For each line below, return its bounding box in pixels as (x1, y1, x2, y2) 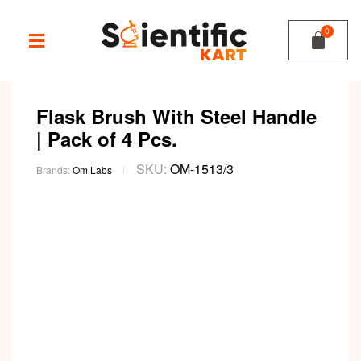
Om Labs (73, 163, 112, 176)
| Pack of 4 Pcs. (36, 125, 177, 152)
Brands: (36, 163, 73, 176)
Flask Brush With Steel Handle (36, 102, 317, 130)
